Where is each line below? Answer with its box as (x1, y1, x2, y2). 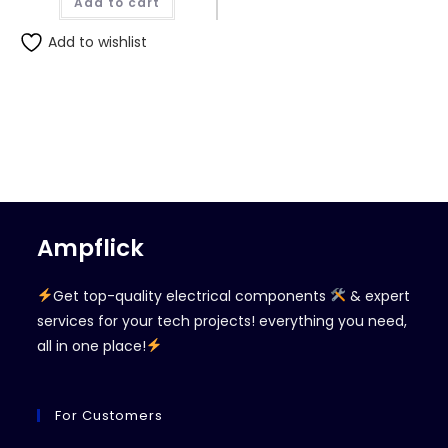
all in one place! (37, 336, 147, 356)
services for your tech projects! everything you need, (37, 311, 408, 331)
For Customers (55, 406, 164, 425)
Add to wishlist (43, 31, 147, 52)
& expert (346, 286, 411, 306)
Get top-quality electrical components (53, 286, 331, 306)
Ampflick (37, 232, 145, 264)
